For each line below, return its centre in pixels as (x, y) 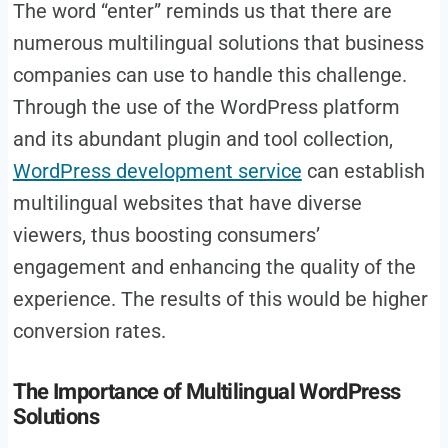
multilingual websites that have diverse (187, 203)
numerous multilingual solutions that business (218, 43)
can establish (363, 171)
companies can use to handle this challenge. (209, 75)
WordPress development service (157, 171)
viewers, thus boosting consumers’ (166, 235)
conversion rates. (89, 331)
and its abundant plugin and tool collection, (202, 139)
